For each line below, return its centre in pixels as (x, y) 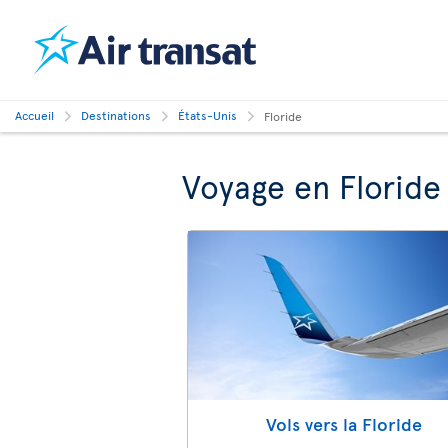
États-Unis (207, 115)
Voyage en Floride (311, 186)
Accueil (34, 115)
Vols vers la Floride (344, 423)
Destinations (116, 115)
